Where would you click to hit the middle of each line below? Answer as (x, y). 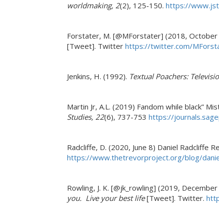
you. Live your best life (107, 198)
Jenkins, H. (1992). (98, 76)
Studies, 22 (86, 117)
